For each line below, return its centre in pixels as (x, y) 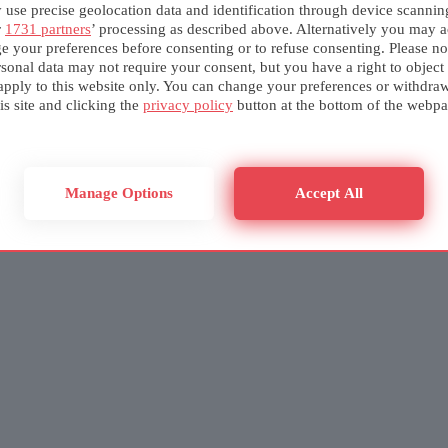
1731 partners (48, 29)
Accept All (329, 193)
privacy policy (188, 105)
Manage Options (119, 193)
